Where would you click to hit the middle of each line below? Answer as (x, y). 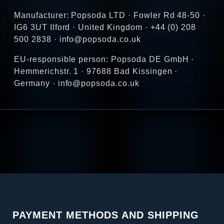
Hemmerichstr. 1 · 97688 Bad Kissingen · (96, 71)
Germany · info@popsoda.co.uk (77, 83)
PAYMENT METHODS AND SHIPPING (106, 215)
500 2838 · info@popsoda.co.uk (77, 39)
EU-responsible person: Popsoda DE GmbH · (104, 59)
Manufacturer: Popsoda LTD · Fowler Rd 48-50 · (110, 15)
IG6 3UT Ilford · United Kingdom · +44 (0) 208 (105, 27)
